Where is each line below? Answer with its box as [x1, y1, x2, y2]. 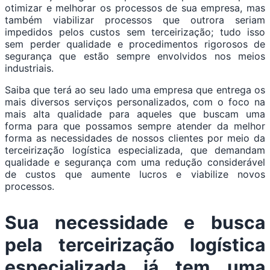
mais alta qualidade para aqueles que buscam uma [5, 108, 265, 121]
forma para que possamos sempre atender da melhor [5, 120, 265, 133]
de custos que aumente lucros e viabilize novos [5, 168, 265, 181]
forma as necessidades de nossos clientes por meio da [5, 132, 265, 145]
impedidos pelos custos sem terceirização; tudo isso [5, 26, 265, 39]
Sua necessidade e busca [5, 212, 265, 234]
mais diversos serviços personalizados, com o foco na [5, 96, 265, 108]
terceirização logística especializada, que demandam [5, 144, 265, 157]
